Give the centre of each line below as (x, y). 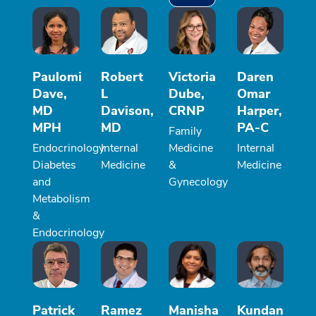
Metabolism (61, 199)
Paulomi (57, 77)
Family (185, 131)
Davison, (127, 110)
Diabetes (54, 165)
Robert (122, 77)
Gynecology (198, 182)
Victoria (192, 77)
